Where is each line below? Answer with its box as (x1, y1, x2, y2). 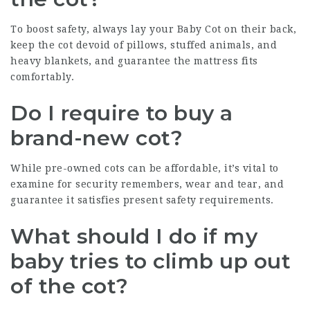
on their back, (221, 24, 296, 35)
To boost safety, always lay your (10, 24, 177, 35)
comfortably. (10, 71, 74, 82)
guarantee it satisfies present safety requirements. (10, 194, 274, 206)
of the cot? (10, 273, 129, 299)
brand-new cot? (10, 125, 183, 151)
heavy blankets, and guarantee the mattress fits (10, 55, 258, 66)
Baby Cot (176, 24, 221, 35)
